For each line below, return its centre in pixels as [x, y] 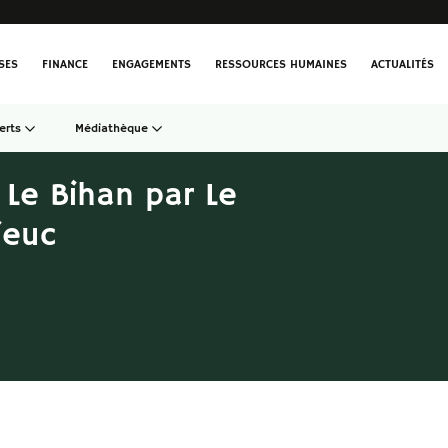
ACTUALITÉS [402, 64]
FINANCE [65, 64]
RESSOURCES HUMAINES [281, 64]
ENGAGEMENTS [151, 64]
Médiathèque [111, 129]
